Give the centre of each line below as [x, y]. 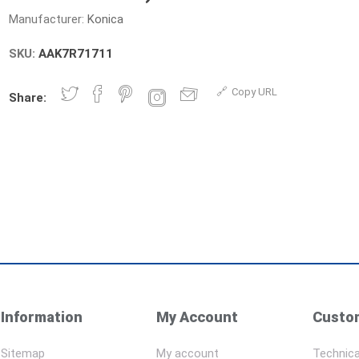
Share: [28, 98]
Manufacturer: [47, 19]
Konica [106, 19]
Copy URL [255, 92]
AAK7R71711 [76, 54]
